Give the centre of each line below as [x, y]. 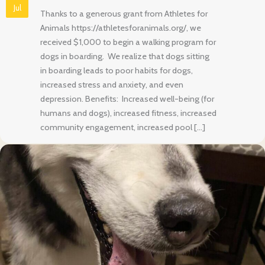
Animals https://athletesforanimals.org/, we [121, 28]
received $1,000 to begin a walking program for [128, 42]
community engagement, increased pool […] [123, 127]
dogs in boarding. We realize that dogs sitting [125, 56]
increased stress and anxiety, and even [112, 85]
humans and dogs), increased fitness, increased [128, 113]
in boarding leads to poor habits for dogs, [117, 71]
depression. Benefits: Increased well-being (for [127, 99]
